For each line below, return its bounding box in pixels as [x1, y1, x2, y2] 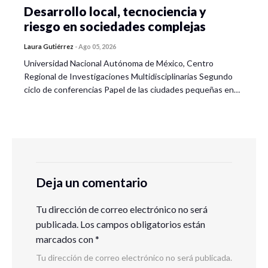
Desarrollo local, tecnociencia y [24, 4, 206, 19]
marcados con [36, 233, 95, 245]
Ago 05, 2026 [78, 42, 116, 50]
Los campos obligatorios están [78, 218, 205, 230]
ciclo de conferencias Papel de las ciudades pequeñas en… [24, 84, 240, 95]
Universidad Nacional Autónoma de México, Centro [24, 58, 214, 68]
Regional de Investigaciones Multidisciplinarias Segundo [24, 71, 233, 81]
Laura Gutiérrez [24, 42, 74, 50]
